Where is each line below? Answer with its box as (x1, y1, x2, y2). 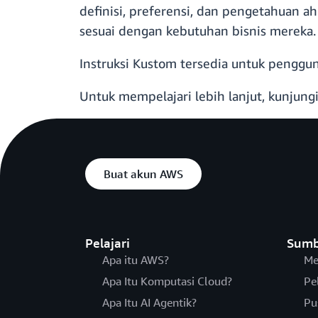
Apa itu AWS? (102, 253, 169, 268)
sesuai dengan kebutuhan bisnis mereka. (79, 23, 316, 39)
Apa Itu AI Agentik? (102, 295, 197, 310)
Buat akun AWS (104, 167, 183, 182)
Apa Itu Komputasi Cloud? (102, 274, 232, 289)
